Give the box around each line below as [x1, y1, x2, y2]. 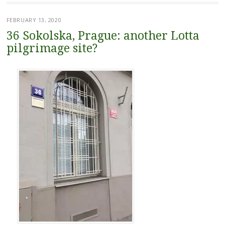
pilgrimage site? [6, 42, 97, 56]
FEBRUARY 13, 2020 [6, 16, 62, 24]
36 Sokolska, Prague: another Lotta [6, 29, 199, 43]
